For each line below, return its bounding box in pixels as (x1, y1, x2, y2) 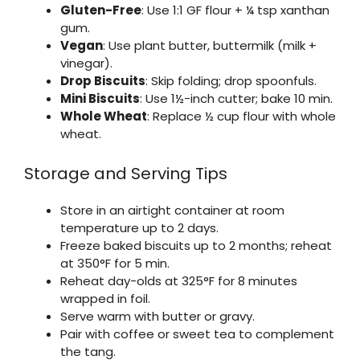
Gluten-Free (60, 2, 141, 19)
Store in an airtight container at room (60, 201, 284, 219)
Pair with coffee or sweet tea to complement (60, 325, 334, 342)
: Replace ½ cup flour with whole (147, 108, 336, 125)
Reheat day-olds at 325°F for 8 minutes (60, 272, 297, 289)
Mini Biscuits (60, 90, 140, 108)
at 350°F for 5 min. (60, 254, 170, 272)
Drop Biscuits (60, 72, 145, 90)
